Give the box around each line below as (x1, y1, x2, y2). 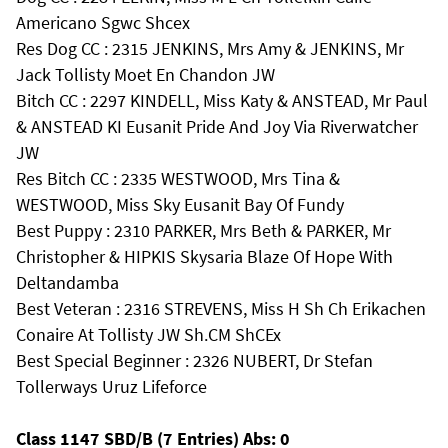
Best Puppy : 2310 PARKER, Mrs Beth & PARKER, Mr (16, 219, 391, 242)
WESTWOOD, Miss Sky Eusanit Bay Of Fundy (16, 193, 344, 216)
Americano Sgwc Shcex (16, 11, 190, 34)
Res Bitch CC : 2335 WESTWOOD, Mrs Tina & (16, 167, 340, 190)
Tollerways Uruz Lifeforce (16, 375, 207, 398)
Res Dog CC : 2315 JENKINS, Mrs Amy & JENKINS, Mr (16, 37, 404, 60)
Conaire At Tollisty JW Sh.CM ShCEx (16, 323, 281, 346)
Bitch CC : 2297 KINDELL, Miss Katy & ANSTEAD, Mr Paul (16, 89, 428, 112)
